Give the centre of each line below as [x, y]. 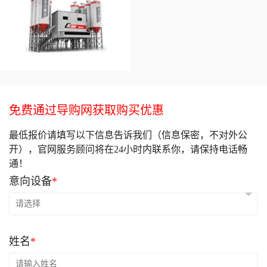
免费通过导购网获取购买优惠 [86, 110]
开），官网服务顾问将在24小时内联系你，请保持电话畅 [128, 149]
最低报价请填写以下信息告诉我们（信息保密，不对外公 [128, 135]
